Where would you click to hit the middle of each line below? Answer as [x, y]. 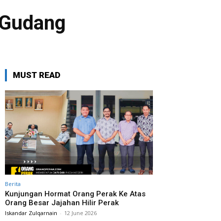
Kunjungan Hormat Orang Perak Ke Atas [75, 194]
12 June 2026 [80, 213]
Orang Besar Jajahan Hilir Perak [62, 203]
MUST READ [37, 75]
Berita [13, 184]
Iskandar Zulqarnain [31, 213]
